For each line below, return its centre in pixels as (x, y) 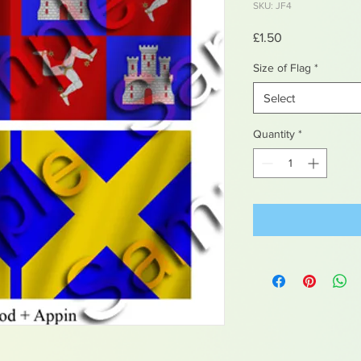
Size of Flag (282, 67)
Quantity (274, 133)
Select (279, 98)
